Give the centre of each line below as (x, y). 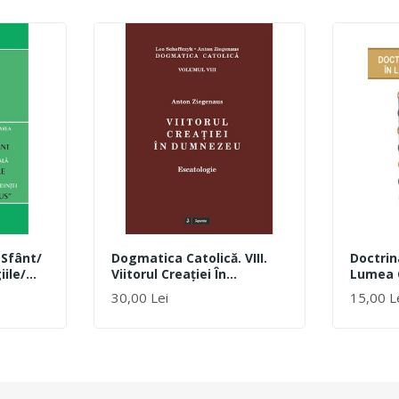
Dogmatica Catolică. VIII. (189, 257)
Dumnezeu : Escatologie (188, 289)
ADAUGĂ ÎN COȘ (154, 305)
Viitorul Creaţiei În (168, 273)
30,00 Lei (139, 297)
